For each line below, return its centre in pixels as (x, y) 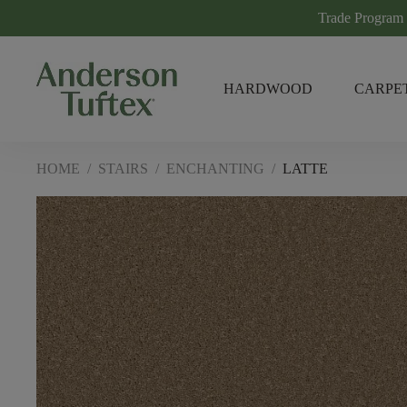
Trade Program (361, 18)
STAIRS (123, 169)
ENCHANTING (215, 169)
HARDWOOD (268, 89)
